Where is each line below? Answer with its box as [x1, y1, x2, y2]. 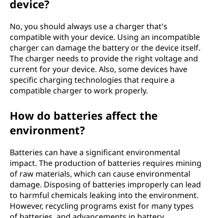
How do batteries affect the [10, 108, 158, 123]
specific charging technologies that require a [10, 74, 175, 85]
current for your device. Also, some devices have [10, 64, 187, 74]
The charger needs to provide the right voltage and [10, 53, 198, 64]
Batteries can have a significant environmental [10, 147, 180, 158]
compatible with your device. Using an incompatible [10, 32, 200, 42]
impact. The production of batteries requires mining [10, 158, 201, 168]
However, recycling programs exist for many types [10, 200, 194, 211]
